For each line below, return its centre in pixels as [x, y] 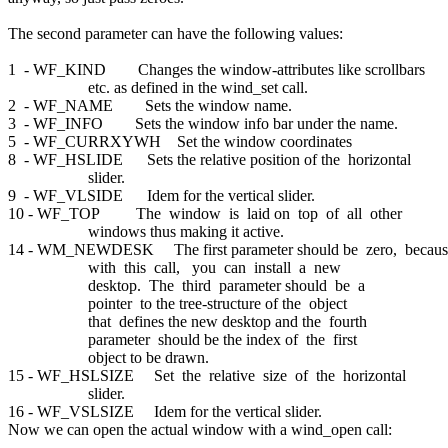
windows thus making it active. [146, 231]
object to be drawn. [108, 357]
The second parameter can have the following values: [175, 33]
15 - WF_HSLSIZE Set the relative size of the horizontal [209, 375]
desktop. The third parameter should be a [188, 285]
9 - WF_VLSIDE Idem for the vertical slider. [161, 195]
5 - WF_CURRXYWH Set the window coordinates [180, 141]
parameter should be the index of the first [184, 339]
